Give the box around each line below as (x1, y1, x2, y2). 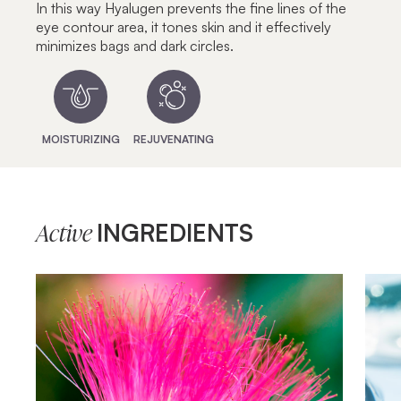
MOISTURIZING (41, 132, 120, 147)
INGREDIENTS (97, 217, 253, 247)
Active (36, 223, 97, 247)
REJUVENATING (133, 132, 214, 147)
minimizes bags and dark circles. (36, 37, 234, 55)
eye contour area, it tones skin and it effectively (36, 18, 331, 37)
